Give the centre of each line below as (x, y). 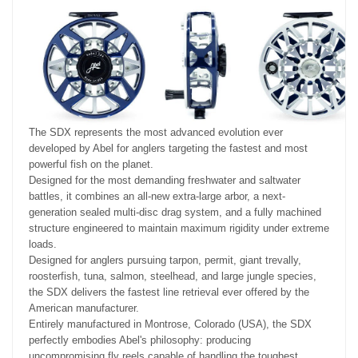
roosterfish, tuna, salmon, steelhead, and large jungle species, (173, 276)
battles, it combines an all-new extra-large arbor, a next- (157, 197)
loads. (43, 245)
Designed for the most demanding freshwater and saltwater (165, 181)
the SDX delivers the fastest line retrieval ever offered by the (169, 292)
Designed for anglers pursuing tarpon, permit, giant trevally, (165, 261)
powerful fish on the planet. (91, 165)
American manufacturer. (84, 308)
